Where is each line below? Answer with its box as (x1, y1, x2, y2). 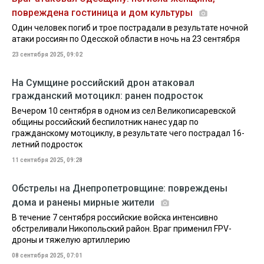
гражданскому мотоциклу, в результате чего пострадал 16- (12, 128, 245, 138)
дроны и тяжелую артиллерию (12, 235, 130, 245)
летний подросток (12, 140, 82, 149)
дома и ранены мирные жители (12, 197, 157, 208)
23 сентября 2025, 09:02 (12, 51, 82, 58)
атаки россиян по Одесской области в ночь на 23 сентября (12, 34, 240, 44)
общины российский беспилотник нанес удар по (12, 117, 199, 127)
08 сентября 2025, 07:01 (12, 252, 82, 259)
